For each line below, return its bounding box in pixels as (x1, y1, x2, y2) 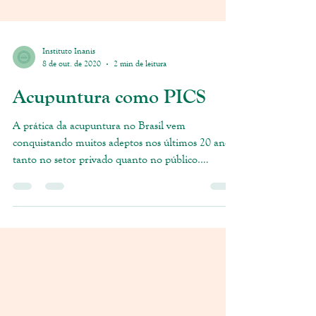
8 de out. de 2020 (42, 191, 101, 202)
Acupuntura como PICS (13, 218, 206, 241)
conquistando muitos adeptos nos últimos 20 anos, (13, 268, 237, 283)
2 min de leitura (114, 191, 166, 202)
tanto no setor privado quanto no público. (13, 285, 200, 300)
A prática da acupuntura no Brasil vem (13, 251, 186, 266)
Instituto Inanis (42, 178, 95, 190)
